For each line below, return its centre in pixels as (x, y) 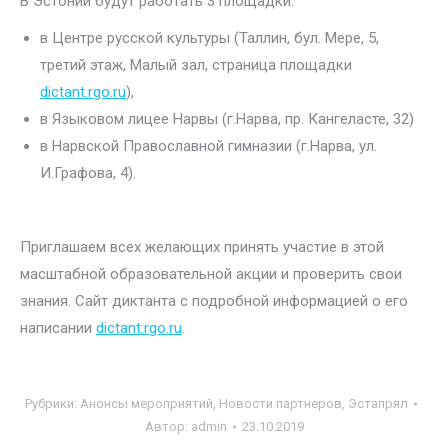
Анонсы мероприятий (146, 403)
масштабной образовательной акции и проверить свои (211, 274)
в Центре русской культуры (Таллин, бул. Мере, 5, (209, 38)
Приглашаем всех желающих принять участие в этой (202, 247)
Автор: (167, 426)
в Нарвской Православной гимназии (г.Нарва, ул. (208, 146)
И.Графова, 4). (88, 173)
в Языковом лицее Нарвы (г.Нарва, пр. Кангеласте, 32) (227, 119)
